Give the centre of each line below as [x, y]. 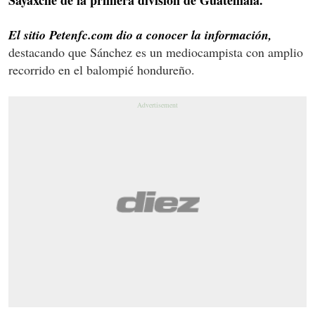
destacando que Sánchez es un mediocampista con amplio [156, 52]
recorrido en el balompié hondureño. [102, 69]
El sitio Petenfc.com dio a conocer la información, [140, 34]
